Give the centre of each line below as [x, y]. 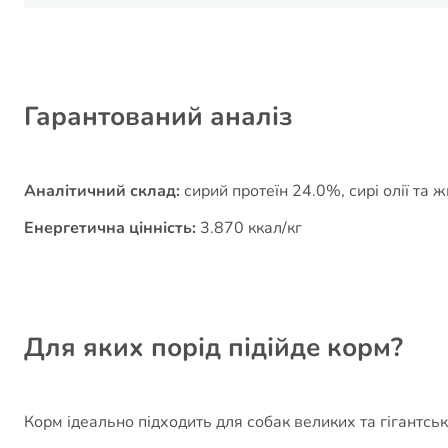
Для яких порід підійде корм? [213, 347]
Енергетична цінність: [110, 227]
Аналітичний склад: [102, 190]
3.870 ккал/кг [249, 227]
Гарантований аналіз [158, 116]
